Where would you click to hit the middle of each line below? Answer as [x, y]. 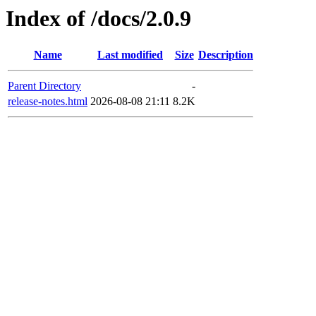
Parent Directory [44, 86]
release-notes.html [48, 102]
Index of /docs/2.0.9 [98, 18]
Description [226, 55]
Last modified [130, 55]
